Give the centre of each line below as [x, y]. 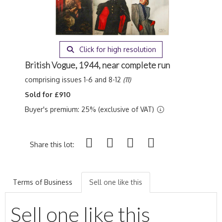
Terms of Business [43, 182]
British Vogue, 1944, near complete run [97, 65]
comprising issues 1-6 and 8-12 [74, 80]
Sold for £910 [48, 94]
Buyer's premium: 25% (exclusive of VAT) [90, 109]
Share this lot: [52, 144]
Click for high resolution [116, 49]
